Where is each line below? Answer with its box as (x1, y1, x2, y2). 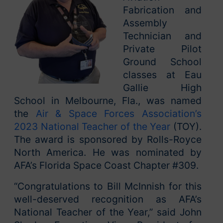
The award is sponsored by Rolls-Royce (14, 133, 202, 145)
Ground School (123, 55, 202, 68)
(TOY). (170, 120, 202, 132)
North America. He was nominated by (14, 146, 202, 158)
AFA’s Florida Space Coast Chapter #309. (14, 159, 201, 171)
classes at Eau (123, 68, 202, 81)
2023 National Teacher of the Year (14, 120, 171, 132)
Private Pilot (123, 42, 202, 55)
